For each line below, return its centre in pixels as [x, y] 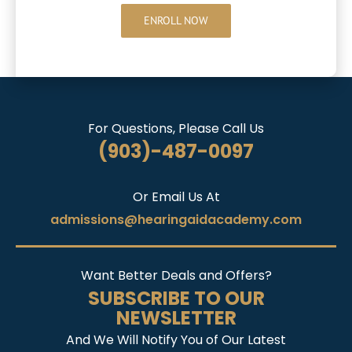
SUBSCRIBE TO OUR [176, 299]
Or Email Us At [176, 197]
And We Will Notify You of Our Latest [176, 340]
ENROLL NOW [176, 21]
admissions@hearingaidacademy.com [176, 220]
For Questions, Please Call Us [176, 129]
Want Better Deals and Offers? [176, 276]
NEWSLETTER [176, 318]
